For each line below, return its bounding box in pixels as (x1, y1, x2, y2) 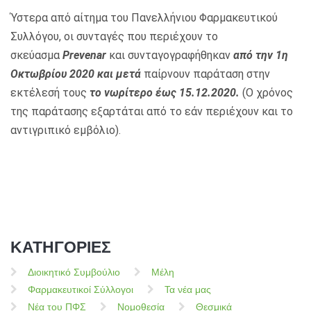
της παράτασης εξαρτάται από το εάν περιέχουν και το (10, 104, 293, 118)
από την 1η (233, 48, 288, 62)
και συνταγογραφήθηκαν (106, 48, 233, 62)
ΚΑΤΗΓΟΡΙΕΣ (10, 237, 111, 256)
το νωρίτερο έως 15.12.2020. (90, 85, 242, 99)
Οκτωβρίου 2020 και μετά (10, 67, 144, 81)
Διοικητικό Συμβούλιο (28, 266, 120, 278)
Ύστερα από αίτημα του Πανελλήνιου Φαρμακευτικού (10, 10, 278, 24)
